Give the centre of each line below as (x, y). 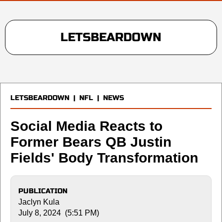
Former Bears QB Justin (91, 142)
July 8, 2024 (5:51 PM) (59, 213)
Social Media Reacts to (86, 126)
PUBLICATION (43, 191)
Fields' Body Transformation (104, 158)
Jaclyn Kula (39, 202)
